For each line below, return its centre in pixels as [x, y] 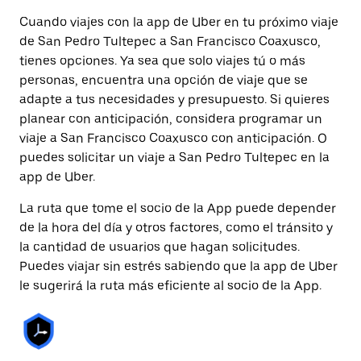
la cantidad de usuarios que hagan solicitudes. [160, 247]
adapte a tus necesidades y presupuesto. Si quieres [174, 100]
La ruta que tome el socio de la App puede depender [178, 208]
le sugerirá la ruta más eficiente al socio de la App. [170, 286]
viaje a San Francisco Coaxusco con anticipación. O [173, 138]
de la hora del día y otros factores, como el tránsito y [176, 228]
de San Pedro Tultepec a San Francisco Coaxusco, [170, 41]
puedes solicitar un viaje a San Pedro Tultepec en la [174, 158]
